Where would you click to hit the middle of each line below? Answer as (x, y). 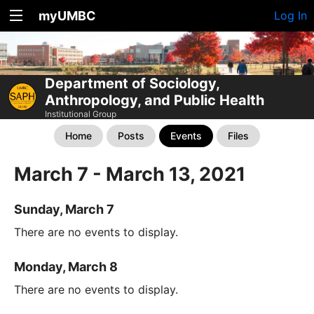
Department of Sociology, (132, 83)
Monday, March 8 (66, 266)
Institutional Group (81, 114)
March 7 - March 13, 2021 (130, 174)
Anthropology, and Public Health (155, 100)
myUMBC (67, 16)
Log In (291, 15)
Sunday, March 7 (64, 209)
